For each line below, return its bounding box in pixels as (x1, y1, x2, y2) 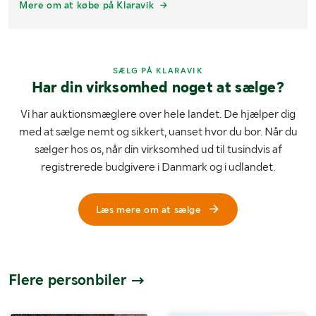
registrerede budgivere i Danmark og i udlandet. (41, 160, 275, 174)
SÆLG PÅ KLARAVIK (112, 66, 204, 76)
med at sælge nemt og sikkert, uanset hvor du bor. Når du (18, 125, 298, 139)
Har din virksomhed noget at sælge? (31, 78, 285, 97)
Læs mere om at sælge (95, 204, 202, 216)
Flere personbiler (8, 271, 130, 289)
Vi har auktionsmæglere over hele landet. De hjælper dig (20, 107, 296, 121)
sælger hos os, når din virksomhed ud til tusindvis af (34, 142, 282, 157)
